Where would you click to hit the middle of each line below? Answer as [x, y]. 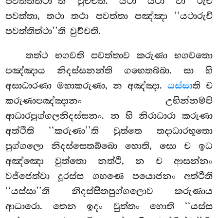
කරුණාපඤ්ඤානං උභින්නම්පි [109, 101]
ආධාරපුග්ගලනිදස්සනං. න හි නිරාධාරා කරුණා [109, 116]
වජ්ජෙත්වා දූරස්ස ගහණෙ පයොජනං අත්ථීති [109, 176]
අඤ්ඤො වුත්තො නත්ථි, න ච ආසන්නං [109, 161]
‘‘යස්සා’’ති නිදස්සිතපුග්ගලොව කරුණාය [109, 191]
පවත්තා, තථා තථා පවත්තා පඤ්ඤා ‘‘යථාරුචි [109, 16]
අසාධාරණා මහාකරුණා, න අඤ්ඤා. [86, 86]
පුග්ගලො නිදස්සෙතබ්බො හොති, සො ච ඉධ [109, 146]
